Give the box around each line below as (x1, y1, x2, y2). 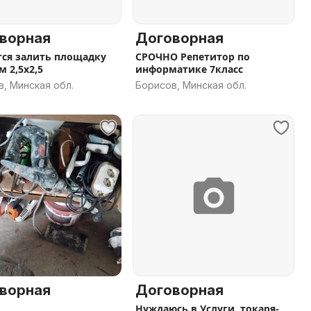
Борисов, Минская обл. (135, 79, 246, 91)
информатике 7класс (135, 62, 243, 76)
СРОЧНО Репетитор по (135, 50, 250, 63)
